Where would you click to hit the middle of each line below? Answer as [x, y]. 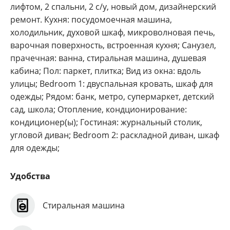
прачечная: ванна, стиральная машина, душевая [108, 58]
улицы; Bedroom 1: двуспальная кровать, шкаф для [112, 84]
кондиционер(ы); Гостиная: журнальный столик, [106, 122]
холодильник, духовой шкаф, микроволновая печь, [113, 32]
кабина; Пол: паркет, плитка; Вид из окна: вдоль [106, 71]
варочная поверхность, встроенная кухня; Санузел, [113, 45]
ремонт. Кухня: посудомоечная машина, [91, 20]
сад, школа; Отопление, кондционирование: [99, 109]
